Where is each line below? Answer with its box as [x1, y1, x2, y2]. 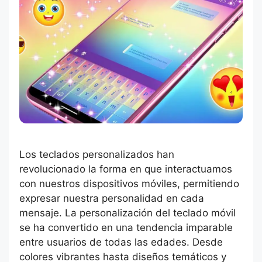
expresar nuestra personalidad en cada [19, 192, 204, 205]
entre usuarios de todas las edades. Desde [19, 236, 223, 249]
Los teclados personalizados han [19, 149, 174, 161]
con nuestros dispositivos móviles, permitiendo [19, 178, 239, 190]
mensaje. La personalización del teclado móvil [19, 207, 236, 219]
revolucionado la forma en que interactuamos [19, 163, 232, 175]
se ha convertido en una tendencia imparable [19, 222, 233, 234]
